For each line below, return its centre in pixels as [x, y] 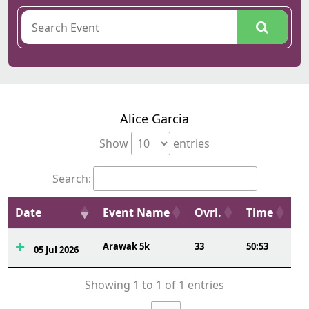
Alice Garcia [154, 119]
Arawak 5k [126, 246]
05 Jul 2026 [56, 250]
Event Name [136, 212]
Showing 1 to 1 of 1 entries [154, 285]
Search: [71, 179]
